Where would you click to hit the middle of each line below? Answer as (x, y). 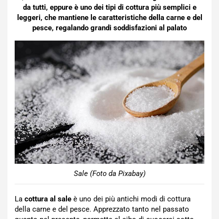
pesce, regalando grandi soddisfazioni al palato (109, 28)
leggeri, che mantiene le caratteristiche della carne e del (109, 18)
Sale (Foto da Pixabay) (109, 173)
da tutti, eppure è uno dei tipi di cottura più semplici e (109, 7)
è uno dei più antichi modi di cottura (132, 199)
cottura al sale (49, 199)
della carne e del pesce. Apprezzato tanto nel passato (102, 209)
